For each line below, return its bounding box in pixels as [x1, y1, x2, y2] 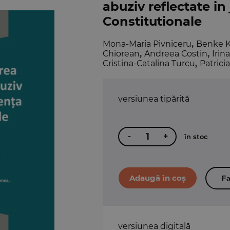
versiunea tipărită [118, 93, 189, 104]
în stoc [184, 132, 208, 141]
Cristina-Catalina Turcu [103, 58, 195, 68]
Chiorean [103, 48, 140, 59]
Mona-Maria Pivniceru [103, 39, 191, 49]
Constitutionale [103, 13, 202, 29]
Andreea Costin [144, 48, 207, 59]
